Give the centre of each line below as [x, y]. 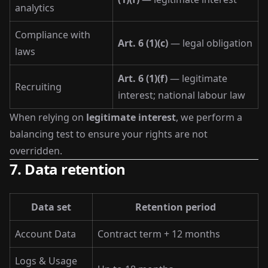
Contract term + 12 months [159, 234]
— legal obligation [210, 43]
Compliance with [53, 35]
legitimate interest [131, 117]
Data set [51, 207]
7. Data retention [68, 169]
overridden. [36, 151]
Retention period [175, 207]
